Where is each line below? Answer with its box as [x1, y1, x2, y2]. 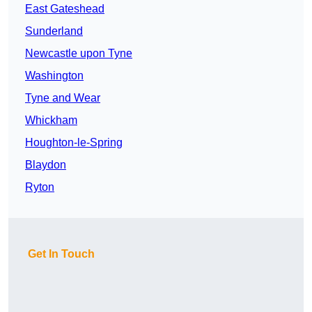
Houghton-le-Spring [25, 136, 123, 149]
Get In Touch [28, 248, 95, 260]
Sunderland [25, 25, 83, 38]
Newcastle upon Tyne [25, 47, 132, 60]
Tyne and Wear [25, 92, 100, 104]
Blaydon [25, 159, 66, 171]
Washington [25, 70, 84, 82]
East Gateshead [25, 3, 104, 15]
